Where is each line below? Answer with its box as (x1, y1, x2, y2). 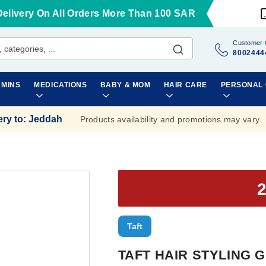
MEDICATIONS (34, 81, 87, 89)
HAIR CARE (163, 81, 207, 89)
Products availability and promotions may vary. (80, 114, 262, 124)
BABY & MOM (100, 81, 151, 89)
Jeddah (28, 113, 62, 124)
